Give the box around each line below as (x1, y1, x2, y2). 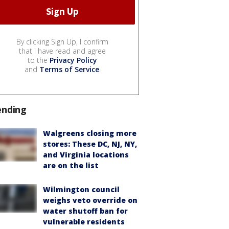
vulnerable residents (43, 216, 125, 226)
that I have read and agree (19, 45, 106, 56)
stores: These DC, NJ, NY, (43, 139, 137, 149)
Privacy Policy (50, 55, 97, 65)
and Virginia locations (43, 149, 129, 159)
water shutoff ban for (43, 205, 128, 216)
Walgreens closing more (43, 128, 136, 138)
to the (28, 55, 50, 65)
